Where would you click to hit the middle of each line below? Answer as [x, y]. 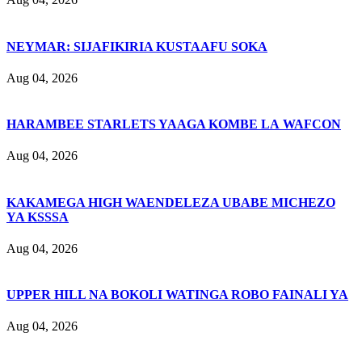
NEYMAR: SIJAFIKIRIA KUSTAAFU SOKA [137, 46]
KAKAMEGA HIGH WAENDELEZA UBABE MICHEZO [171, 202]
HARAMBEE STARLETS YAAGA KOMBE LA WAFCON [174, 124]
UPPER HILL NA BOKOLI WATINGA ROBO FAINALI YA [177, 295]
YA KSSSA [38, 217]
